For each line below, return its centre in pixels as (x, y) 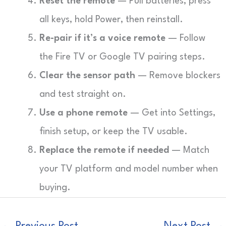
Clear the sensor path (87, 76)
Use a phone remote (83, 113)
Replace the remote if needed (104, 150)
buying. (55, 188)
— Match (189, 150)
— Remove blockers (178, 76)
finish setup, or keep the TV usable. (114, 132)
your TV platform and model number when (129, 169)
